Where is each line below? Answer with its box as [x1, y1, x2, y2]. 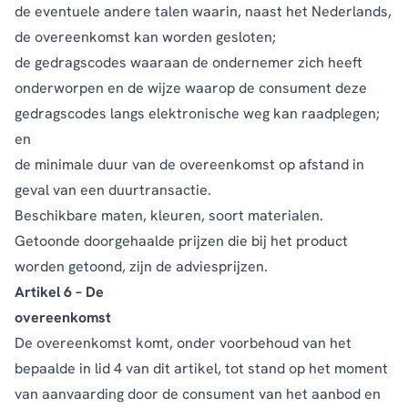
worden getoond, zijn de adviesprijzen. [15, 256, 268, 276]
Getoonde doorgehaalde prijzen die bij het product [15, 230, 348, 250]
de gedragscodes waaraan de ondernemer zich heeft [15, 52, 362, 72]
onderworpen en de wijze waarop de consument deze [15, 77, 367, 97]
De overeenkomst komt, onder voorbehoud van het [15, 332, 352, 352]
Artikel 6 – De [15, 281, 104, 301]
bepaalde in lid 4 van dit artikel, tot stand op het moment [15, 358, 388, 378]
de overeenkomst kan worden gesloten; [15, 26, 276, 46]
